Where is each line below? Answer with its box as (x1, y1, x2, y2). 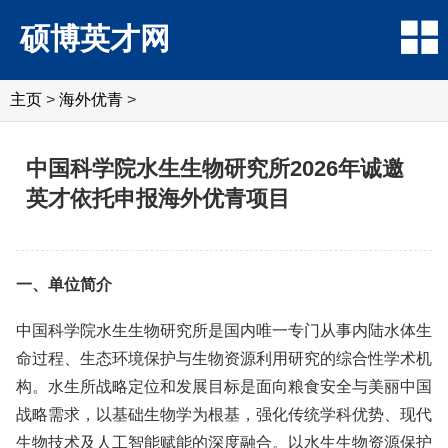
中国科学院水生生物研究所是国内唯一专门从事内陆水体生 (16, 322, 432, 339)
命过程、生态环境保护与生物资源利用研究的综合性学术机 (16, 350, 432, 367)
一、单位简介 (16, 276, 112, 293)
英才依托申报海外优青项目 (26, 186, 290, 211)
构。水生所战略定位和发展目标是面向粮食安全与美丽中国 (16, 378, 432, 395)
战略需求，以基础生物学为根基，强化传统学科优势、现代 (16, 406, 432, 423)
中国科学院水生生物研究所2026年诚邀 (26, 156, 404, 181)
